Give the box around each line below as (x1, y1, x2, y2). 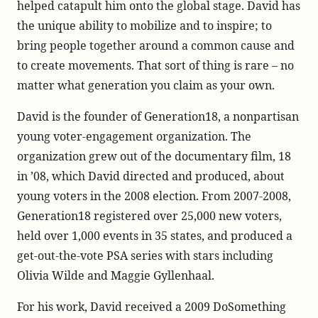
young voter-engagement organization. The (17, 128, 251, 144)
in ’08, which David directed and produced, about (17, 168, 285, 184)
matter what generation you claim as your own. (17, 77, 275, 93)
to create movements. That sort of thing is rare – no (17, 57, 294, 73)
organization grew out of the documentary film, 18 (17, 148, 291, 164)
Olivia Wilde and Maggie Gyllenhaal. (17, 268, 214, 283)
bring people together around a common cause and (17, 38, 295, 53)
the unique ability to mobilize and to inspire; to (17, 18, 272, 33)
